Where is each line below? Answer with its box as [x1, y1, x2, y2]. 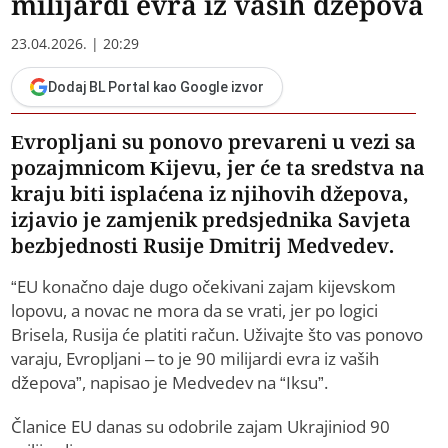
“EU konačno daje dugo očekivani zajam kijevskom [11, 275, 397, 299]
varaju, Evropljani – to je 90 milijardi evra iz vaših [11, 347, 380, 371]
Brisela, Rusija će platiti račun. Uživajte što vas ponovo [11, 323, 424, 347]
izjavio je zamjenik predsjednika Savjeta [11, 206, 412, 234]
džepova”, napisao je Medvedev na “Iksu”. [11, 371, 329, 395]
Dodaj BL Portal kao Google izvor [48, 79, 265, 96]
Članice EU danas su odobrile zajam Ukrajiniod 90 [11, 415, 391, 439]
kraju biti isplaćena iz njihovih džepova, [11, 180, 410, 208]
